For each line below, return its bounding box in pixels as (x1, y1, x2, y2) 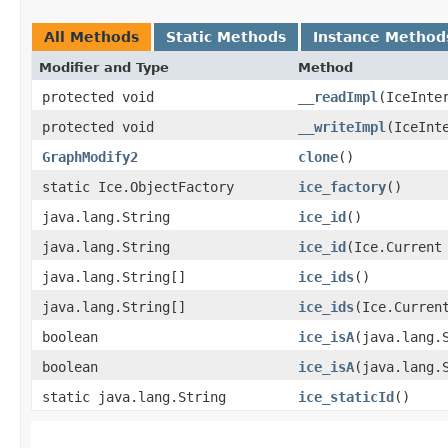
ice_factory (298, 178, 386, 195)
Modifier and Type (39, 59, 169, 75)
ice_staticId (298, 388, 394, 405)
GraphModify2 (42, 148, 138, 165)
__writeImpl (298, 118, 386, 135)
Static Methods (166, 28, 286, 45)
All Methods (44, 28, 139, 45)
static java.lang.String (42, 388, 226, 405)
